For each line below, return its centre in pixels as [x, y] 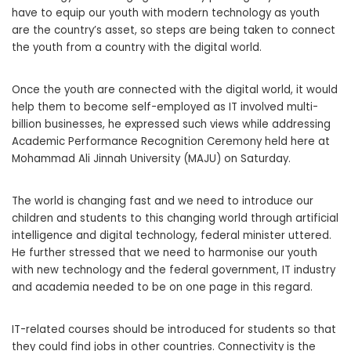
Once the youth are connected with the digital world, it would [175, 90]
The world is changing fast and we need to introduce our [163, 201]
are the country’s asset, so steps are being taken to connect [174, 31]
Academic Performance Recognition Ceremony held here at [171, 142]
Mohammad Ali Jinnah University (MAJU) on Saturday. [151, 159]
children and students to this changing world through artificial [175, 219]
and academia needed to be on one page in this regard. [162, 288]
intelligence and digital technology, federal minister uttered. [172, 236]
